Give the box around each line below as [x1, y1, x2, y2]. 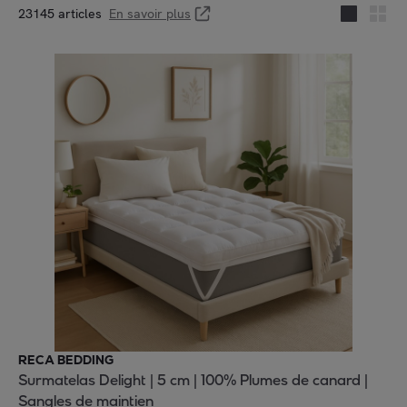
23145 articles [18, 5, 102, 22]
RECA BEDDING [18, 352, 114, 368]
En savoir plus [109, 5, 191, 22]
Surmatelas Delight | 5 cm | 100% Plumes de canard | [18, 372, 368, 389]
